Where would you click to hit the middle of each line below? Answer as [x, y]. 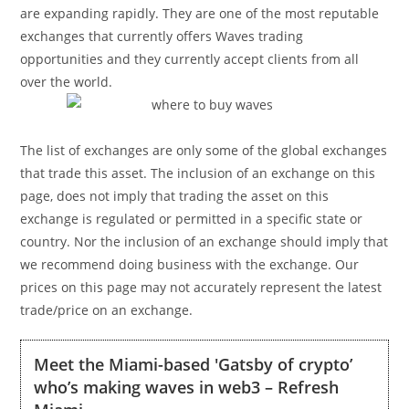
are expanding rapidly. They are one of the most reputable [200, 13]
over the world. [67, 82]
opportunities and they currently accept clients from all [190, 59]
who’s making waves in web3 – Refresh [187, 387]
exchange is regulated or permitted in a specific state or [192, 219]
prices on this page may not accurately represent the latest [201, 287]
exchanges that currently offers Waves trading [162, 36]
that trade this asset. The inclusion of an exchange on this [198, 173]
